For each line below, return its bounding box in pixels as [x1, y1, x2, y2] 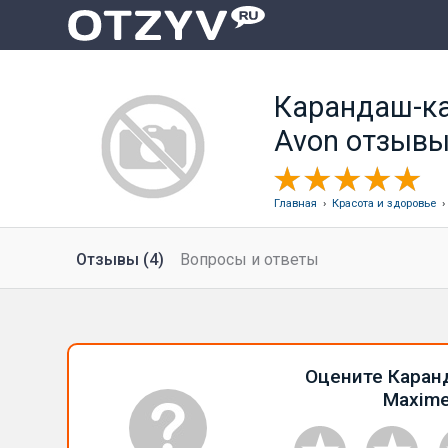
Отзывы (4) [76, 250, 165, 269]
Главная [273, 197, 317, 210]
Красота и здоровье [331, 197, 436, 210]
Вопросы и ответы [180, 250, 320, 269]
